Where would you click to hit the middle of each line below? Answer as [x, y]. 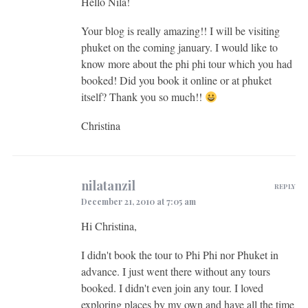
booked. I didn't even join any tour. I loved [172, 287]
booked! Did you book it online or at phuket [176, 80]
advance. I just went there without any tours [175, 271]
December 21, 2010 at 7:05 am [138, 201]
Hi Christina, [109, 225]
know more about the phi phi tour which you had [186, 63]
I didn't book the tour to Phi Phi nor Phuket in [179, 254]
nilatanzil [108, 185]
